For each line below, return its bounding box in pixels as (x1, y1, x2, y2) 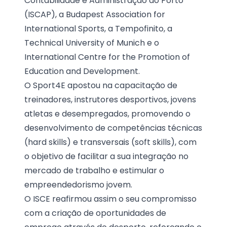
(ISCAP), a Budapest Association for (24, 8, 165, 20)
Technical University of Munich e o (24, 36, 159, 49)
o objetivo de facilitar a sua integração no (24, 150, 188, 162)
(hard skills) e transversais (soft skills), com (24, 136, 197, 148)
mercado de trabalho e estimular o (24, 164, 164, 176)
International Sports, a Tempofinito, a (24, 22, 172, 34)
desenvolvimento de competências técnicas (24, 122, 202, 134)
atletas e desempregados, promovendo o (24, 107, 191, 120)
